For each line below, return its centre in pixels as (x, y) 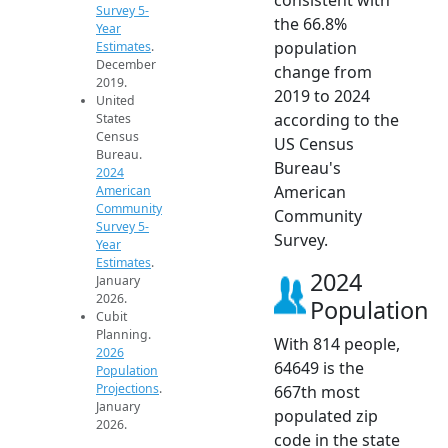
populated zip (326, 415)
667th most (317, 391)
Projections (127, 388)
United (115, 100)
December (126, 64)
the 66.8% (310, 23)
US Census (314, 143)
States (113, 118)
